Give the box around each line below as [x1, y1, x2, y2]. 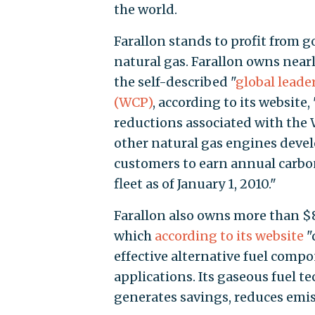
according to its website [154, 228, 304, 245]
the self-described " [113, 74, 236, 91]
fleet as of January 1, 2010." [113, 176, 276, 193]
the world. [113, 1, 177, 18]
